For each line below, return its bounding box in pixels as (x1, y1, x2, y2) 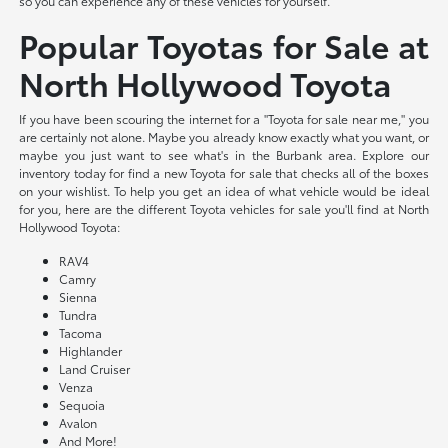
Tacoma (59, 323, 103, 341)
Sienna (59, 287, 98, 305)
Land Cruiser (59, 359, 131, 377)
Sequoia (59, 395, 106, 413)
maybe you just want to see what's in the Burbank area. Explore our (19, 145, 429, 163)
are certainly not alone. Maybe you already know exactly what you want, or (19, 127, 429, 145)
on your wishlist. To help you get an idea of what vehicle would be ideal (19, 181, 429, 199)
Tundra (59, 305, 98, 323)
